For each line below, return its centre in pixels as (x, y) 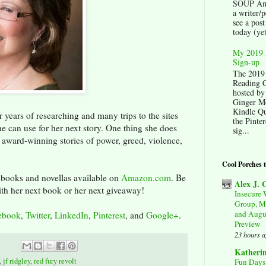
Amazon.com (146, 177)
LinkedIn (72, 215)
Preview (248, 224)
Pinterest (109, 215)
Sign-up (246, 62)
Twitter (38, 215)
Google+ (162, 215)
